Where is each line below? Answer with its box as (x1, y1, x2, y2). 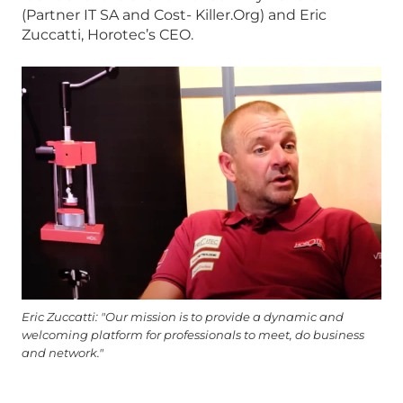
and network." (22, 345, 103, 360)
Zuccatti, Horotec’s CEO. (22, 26, 193, 44)
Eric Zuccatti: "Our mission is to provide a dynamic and (22, 309, 344, 324)
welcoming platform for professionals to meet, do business (22, 327, 364, 342)
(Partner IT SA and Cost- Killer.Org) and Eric (22, 6, 327, 24)
